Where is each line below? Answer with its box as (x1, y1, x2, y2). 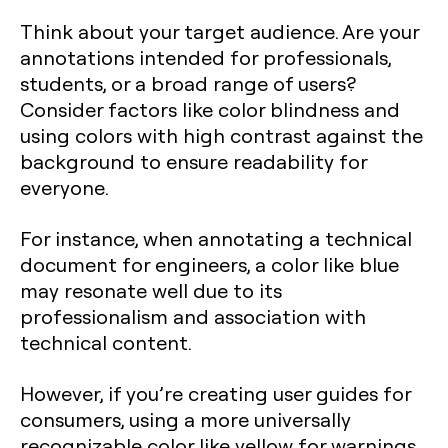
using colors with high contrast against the (20, 121, 423, 148)
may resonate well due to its (20, 276, 282, 303)
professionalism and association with (20, 302, 366, 329)
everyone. (20, 173, 109, 200)
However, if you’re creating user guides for (20, 379, 411, 406)
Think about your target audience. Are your (20, 17, 419, 44)
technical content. (20, 328, 192, 355)
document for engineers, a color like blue (20, 250, 399, 277)
